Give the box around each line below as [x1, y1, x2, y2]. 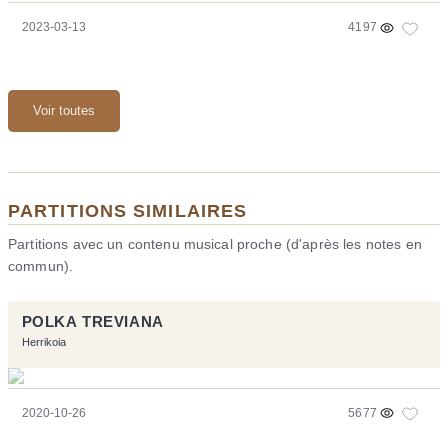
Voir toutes [33, 102, 95, 118]
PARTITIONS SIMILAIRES [8, 199, 248, 221]
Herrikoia [21, 336, 66, 349]
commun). [8, 257, 74, 274]
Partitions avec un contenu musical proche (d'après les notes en [8, 235, 422, 252]
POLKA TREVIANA [21, 313, 164, 330]
